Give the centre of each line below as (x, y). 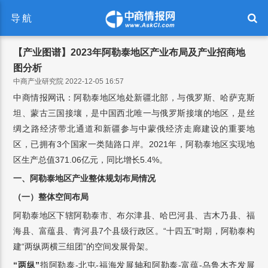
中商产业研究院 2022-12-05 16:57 (69, 81)
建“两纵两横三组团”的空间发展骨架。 (83, 246)
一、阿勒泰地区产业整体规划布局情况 (85, 178)
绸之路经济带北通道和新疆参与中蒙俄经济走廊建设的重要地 (134, 129)
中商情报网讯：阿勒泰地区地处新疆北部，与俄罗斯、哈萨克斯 (134, 98)
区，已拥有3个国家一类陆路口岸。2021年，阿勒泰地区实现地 (134, 144)
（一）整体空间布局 (51, 197)
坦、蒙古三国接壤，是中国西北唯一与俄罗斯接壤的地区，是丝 (134, 113)
